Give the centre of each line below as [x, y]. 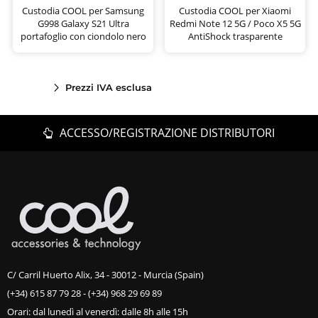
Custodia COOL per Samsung [83, 11]
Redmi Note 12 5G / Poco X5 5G [235, 24]
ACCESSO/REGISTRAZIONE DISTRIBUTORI [166, 133]
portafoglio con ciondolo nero [83, 37]
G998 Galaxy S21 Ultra [83, 24]
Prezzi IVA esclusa [108, 88]
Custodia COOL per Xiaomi [235, 11]
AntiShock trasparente [235, 37]
